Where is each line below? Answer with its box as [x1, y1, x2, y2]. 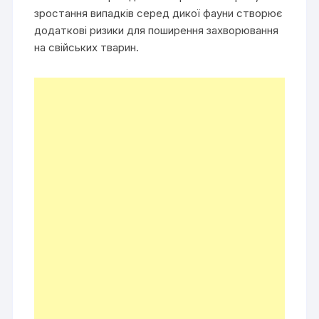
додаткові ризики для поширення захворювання [34, 23, 279, 38]
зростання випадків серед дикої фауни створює [34, 6, 283, 21]
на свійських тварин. [34, 41, 140, 55]
